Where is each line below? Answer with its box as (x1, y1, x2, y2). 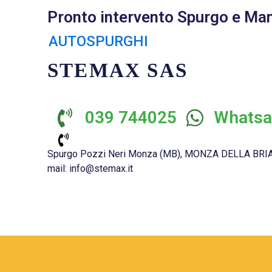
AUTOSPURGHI (49, 33, 148, 50)
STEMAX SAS (47, 59, 188, 81)
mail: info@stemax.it (47, 163, 133, 174)
